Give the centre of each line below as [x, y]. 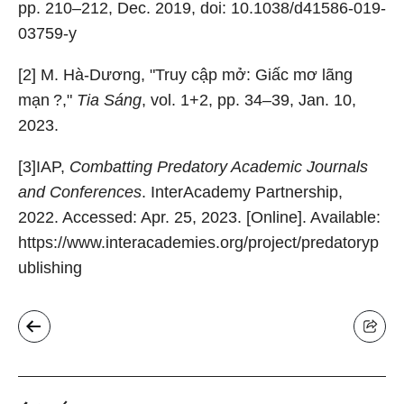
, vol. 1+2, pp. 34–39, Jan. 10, [249, 100]
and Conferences [80, 192]
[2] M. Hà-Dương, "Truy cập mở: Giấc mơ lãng [185, 75]
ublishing [50, 268]
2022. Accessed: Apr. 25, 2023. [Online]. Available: [199, 217]
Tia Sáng [109, 100]
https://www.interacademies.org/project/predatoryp [198, 243]
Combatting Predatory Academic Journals [219, 167]
